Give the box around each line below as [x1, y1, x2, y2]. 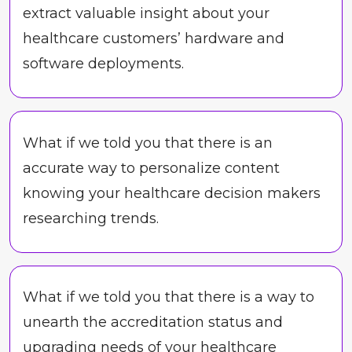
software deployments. [23, 55, 184, 73]
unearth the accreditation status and [23, 313, 283, 331]
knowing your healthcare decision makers [23, 184, 321, 202]
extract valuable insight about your [23, 5, 269, 23]
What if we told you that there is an [23, 134, 273, 152]
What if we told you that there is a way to [23, 288, 314, 306]
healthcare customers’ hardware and [23, 30, 284, 48]
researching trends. [23, 209, 159, 227]
